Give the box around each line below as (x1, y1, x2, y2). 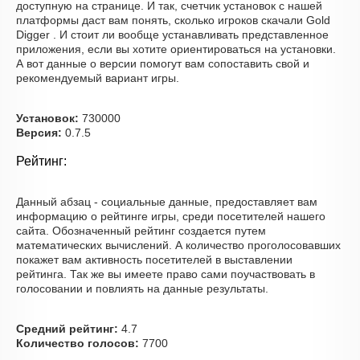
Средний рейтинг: (16, 322, 118, 335)
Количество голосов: (16, 337, 139, 350)
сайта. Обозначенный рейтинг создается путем (16, 224, 266, 237)
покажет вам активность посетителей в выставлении (16, 253, 292, 266)
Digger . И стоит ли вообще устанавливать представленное (16, 28, 329, 41)
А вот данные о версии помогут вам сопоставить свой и (16, 57, 309, 70)
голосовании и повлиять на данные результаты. (16, 282, 268, 295)
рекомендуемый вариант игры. (16, 72, 179, 84)
